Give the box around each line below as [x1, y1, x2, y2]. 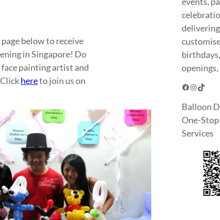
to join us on [38, 75, 86, 86]
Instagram [189, 82, 196, 91]
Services [182, 128, 214, 138]
